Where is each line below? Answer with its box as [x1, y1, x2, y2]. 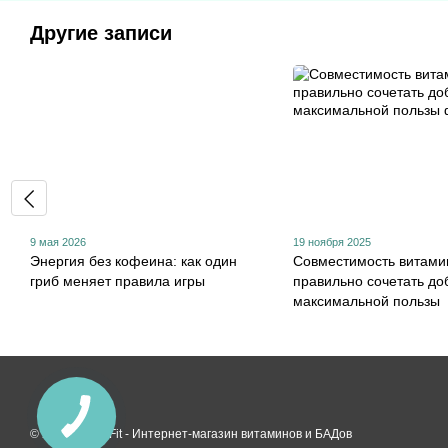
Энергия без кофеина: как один [30, 252, 237, 269]
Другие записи [30, 21, 172, 44]
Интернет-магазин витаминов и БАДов [132, 427, 352, 441]
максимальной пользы [292, 292, 440, 309]
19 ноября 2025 [292, 235, 371, 248]
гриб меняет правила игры [30, 272, 205, 289]
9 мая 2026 [30, 235, 86, 248]
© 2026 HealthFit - [30, 427, 132, 441]
